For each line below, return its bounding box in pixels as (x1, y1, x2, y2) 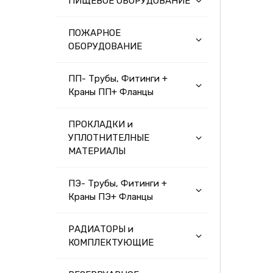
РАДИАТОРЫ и (68, 224, 133, 235)
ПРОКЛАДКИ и (68, 119, 133, 130)
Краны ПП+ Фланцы (68, 87, 154, 97)
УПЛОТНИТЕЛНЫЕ (68, 132, 149, 143)
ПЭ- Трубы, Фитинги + (68, 178, 167, 189)
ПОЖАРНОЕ (68, 27, 121, 38)
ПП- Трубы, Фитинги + (68, 73, 168, 84)
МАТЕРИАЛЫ (68, 146, 126, 157)
